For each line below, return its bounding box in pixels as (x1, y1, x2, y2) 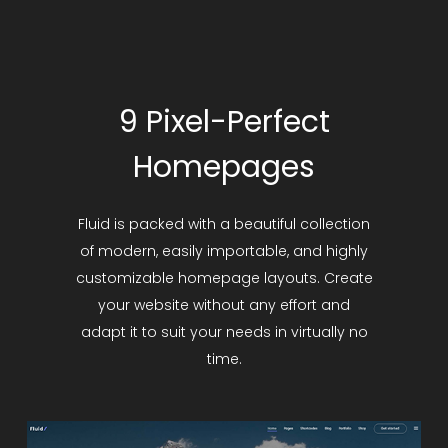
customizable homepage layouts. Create (75, 268, 373, 288)
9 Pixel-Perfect (118, 101, 330, 143)
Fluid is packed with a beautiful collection (78, 214, 370, 234)
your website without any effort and (98, 295, 350, 315)
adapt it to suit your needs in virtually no (80, 322, 368, 342)
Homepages (133, 146, 315, 188)
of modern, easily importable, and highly (80, 241, 368, 261)
